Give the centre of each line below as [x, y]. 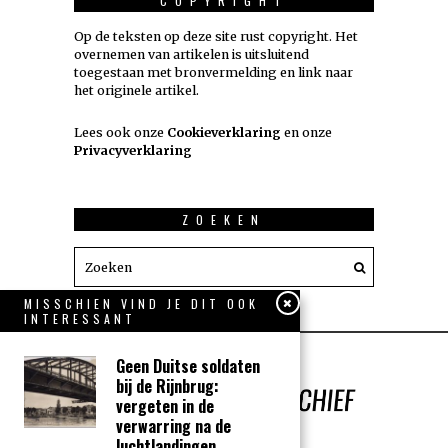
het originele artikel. [136, 91]
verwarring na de [173, 426]
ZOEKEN [224, 220]
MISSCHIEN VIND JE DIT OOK [141, 303]
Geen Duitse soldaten [188, 366]
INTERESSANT [80, 318]
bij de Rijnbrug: [167, 386]
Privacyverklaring [133, 151]
